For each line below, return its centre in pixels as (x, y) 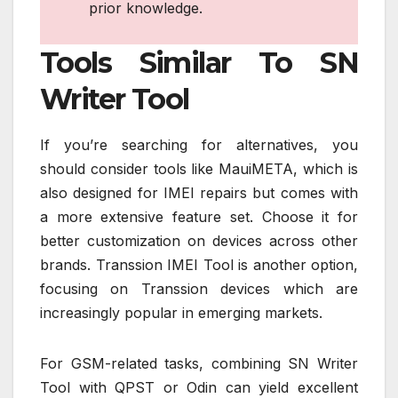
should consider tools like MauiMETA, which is (199, 169)
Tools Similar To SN (199, 63)
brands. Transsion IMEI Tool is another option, (199, 265)
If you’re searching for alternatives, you (199, 145)
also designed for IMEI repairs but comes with (199, 193)
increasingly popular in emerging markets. (181, 313)
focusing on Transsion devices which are (199, 289)
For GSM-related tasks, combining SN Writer (199, 364)
